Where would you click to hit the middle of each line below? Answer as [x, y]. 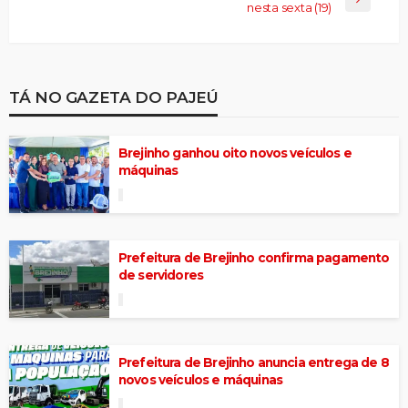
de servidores [161, 275]
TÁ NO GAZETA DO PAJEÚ [114, 97]
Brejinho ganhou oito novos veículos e [235, 153]
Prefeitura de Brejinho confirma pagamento [254, 257]
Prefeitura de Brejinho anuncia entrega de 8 [254, 362]
